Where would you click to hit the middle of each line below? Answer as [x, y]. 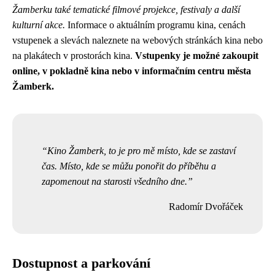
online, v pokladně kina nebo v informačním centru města [132, 71]
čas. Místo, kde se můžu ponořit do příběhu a [129, 166]
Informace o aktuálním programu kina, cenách [155, 25]
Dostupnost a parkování [81, 263]
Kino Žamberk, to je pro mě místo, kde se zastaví [141, 150]
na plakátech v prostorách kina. [74, 55]
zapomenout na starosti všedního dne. [114, 181]
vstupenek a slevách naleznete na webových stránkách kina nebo [137, 40]
